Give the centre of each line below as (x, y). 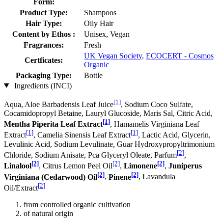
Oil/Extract (21, 188)
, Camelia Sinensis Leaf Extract (82, 135)
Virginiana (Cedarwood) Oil (51, 177)
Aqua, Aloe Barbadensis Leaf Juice (59, 104)
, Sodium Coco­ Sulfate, (157, 104)
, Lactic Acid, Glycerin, (174, 135)
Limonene (140, 166)
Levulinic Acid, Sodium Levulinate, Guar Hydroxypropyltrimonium (109, 144)
